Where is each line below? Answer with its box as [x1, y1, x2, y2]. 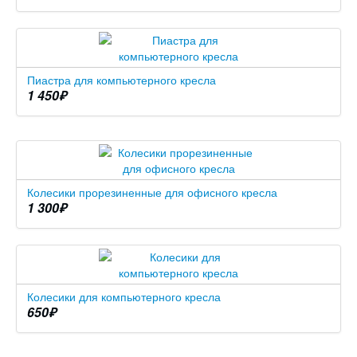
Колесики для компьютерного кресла [27, 288, 221, 305]
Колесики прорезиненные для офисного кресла [27, 184, 277, 201]
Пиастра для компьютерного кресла [27, 72, 216, 88]
